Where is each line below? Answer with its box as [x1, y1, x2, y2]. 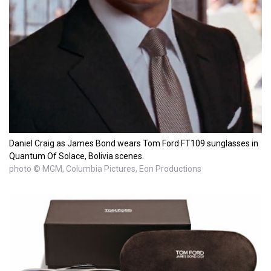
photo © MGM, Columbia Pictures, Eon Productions [9, 163, 201, 174]
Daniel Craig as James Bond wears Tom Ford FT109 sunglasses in [9, 138, 258, 148]
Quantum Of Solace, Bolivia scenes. [9, 151, 144, 161]
